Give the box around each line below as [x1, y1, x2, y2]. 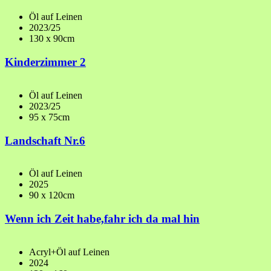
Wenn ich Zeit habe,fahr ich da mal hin [5, 212, 200, 225]
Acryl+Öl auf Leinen [29, 246, 109, 257]
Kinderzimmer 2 [5, 56, 86, 69]
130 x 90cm [29, 33, 74, 44]
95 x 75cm [29, 111, 70, 122]
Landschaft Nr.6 [5, 134, 85, 147]
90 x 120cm [29, 190, 74, 201]
